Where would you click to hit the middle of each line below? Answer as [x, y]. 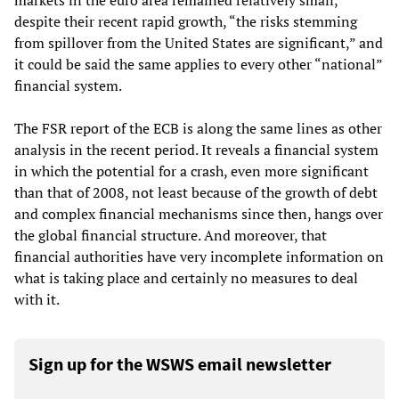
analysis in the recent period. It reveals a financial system [196, 150]
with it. [37, 300]
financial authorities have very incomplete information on [199, 257]
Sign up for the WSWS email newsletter [180, 364]
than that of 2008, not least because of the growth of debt [196, 193]
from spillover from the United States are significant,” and [199, 43]
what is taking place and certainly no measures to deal [186, 278]
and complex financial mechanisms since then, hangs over [199, 214]
